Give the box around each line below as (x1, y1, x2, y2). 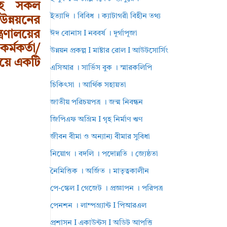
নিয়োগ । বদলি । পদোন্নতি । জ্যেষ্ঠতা (50, 150, 159, 158)
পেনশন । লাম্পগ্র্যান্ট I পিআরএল (50, 202, 147, 210)
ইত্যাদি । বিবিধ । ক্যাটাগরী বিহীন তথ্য (50, 13, 161, 20)
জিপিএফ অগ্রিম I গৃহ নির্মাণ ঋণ (50, 116, 143, 124)
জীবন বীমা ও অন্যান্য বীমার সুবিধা (50, 133, 150, 141)
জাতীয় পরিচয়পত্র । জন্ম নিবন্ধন (50, 99, 143, 106)
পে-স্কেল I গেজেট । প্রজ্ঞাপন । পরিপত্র (50, 185, 164, 193)
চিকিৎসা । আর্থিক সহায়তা (50, 82, 127, 89)
